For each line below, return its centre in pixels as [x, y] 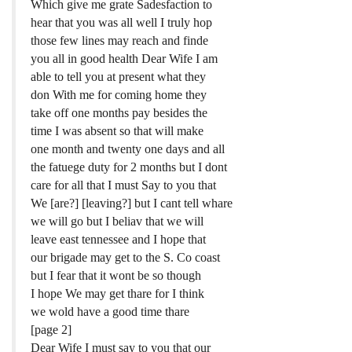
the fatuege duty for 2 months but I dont [129, 167]
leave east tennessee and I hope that [119, 239]
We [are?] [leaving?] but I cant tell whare [132, 203]
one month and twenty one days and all [128, 148]
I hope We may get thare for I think [118, 293]
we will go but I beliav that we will [117, 221]
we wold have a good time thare [110, 311]
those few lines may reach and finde [120, 40]
